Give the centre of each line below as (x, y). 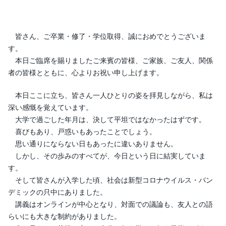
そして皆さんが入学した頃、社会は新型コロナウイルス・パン (110, 180)
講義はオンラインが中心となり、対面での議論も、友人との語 (110, 204)
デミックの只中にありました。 (58, 192)
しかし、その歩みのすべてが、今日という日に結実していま (107, 155)
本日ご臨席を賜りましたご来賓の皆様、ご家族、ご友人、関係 (110, 60)
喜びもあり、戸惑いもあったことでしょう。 (82, 131)
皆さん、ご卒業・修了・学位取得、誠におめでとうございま (107, 36)
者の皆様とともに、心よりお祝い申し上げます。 (86, 72)
